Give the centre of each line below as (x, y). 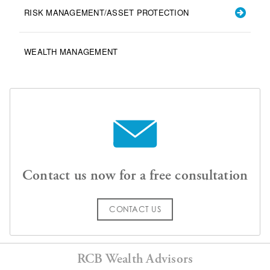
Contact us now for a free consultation (135, 175)
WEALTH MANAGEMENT (71, 51)
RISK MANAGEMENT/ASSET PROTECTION (106, 12)
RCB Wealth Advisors (135, 259)
